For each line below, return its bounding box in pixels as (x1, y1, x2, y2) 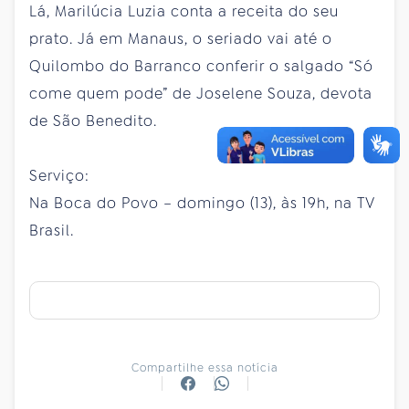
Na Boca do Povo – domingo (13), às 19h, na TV (29, 193, 375, 213)
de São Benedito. (29, 110, 157, 131)
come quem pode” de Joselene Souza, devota (29, 83, 372, 103)
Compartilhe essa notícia (131, 360, 278, 375)
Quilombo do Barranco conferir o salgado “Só (29, 56, 373, 76)
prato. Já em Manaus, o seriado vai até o (29, 28, 332, 48)
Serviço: (29, 165, 89, 185)
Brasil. (29, 220, 74, 240)
